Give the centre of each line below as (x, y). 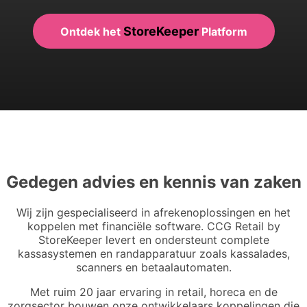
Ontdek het (91, 32)
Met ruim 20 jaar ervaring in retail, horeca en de (153, 292)
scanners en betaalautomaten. (153, 268)
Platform (223, 32)
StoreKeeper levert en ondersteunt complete (153, 240)
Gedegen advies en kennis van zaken (153, 182)
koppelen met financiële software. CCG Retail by (153, 226)
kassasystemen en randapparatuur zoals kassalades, (153, 254)
